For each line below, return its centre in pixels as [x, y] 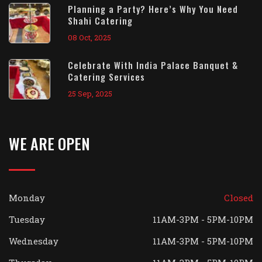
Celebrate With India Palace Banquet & [153, 65]
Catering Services [106, 77]
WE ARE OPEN [49, 144]
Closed [239, 198]
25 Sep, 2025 [90, 94]
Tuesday [27, 219]
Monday [27, 198]
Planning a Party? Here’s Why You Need [153, 9]
